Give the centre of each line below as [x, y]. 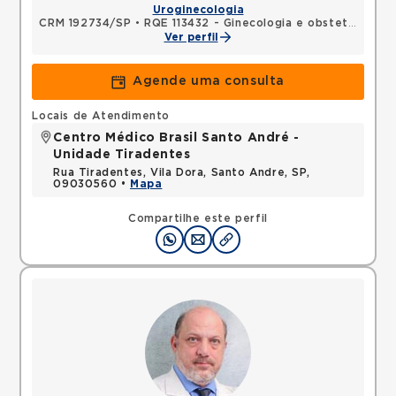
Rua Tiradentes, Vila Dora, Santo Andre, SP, [182, 172]
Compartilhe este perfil [198, 218]
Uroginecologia [198, 10]
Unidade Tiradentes [122, 155]
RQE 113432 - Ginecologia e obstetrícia [246, 23]
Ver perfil [191, 37]
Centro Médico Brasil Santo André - [176, 138]
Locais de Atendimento [101, 116]
